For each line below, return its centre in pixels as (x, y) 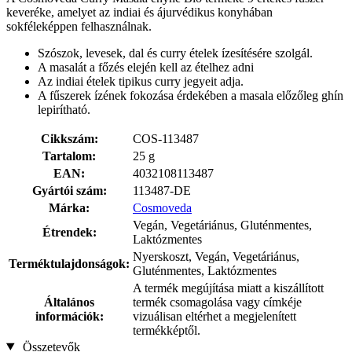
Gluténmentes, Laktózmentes (205, 270)
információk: (69, 316)
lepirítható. (64, 109)
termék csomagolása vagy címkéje (217, 302)
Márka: (69, 207)
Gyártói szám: (69, 190)
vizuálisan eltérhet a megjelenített (214, 316)
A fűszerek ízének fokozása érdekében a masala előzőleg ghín (191, 95)
